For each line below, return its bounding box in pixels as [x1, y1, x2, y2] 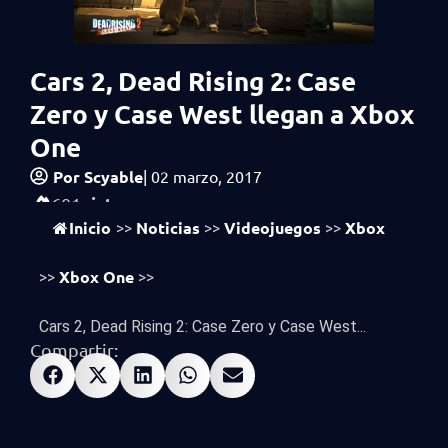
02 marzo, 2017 [151, 165, 262, 186]
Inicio [69, 216, 111, 238]
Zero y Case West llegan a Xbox [30, 96, 414, 130]
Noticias [136, 216, 200, 238]
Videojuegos [224, 216, 321, 238]
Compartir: [30, 338, 118, 360]
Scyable [80, 165, 143, 187]
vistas [81, 191, 132, 215]
